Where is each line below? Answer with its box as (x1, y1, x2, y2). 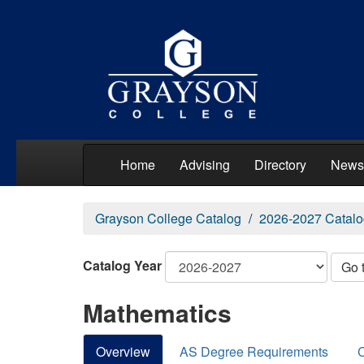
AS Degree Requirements (180, 342, 328, 361)
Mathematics (83, 295, 232, 330)
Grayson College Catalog (95, 209, 241, 227)
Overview (96, 342, 150, 361)
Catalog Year (83, 255, 162, 275)
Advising (180, 155, 230, 174)
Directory (254, 155, 306, 174)
